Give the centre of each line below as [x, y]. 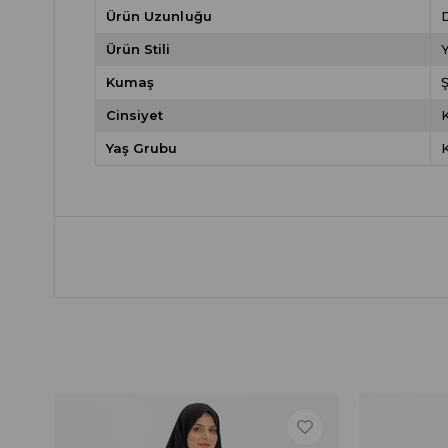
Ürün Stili [138, 49]
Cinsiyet [134, 115]
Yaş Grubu [141, 148]
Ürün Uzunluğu [158, 16]
